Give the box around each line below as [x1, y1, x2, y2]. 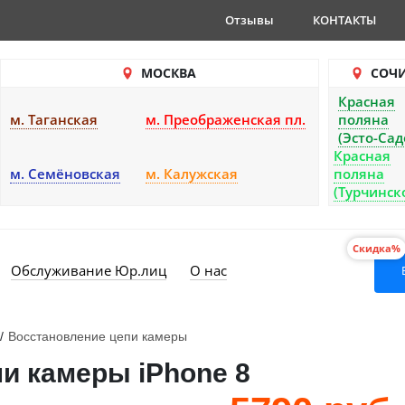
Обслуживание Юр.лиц [11, 261, 166, 279]
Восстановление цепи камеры [8, 329, 187, 344]
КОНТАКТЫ [313, 12, 376, 28]
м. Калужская [146, 165, 238, 183]
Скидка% [353, 241, 400, 255]
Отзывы [225, 12, 274, 28]
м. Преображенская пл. [146, 110, 306, 128]
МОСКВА [140, 64, 196, 81]
